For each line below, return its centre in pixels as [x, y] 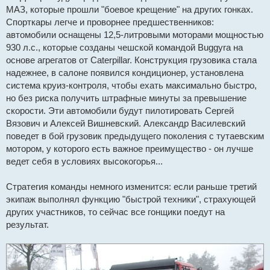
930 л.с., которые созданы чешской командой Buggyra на [124, 47]
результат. [27, 224]
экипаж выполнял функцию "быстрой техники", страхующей [131, 199]
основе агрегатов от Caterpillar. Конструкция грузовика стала [131, 60]
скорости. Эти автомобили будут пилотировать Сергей [120, 110]
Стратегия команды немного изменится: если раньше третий [131, 186]
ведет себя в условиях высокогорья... [84, 161]
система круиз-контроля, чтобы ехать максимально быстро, [131, 85]
